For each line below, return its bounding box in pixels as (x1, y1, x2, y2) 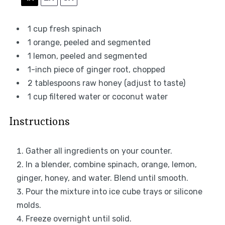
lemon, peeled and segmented (31, 51, 147, 61)
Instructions (9, 114, 70, 129)
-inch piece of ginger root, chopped (31, 65, 165, 75)
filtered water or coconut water (47, 92, 168, 102)
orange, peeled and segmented (31, 38, 151, 48)
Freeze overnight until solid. (25, 214, 132, 224)
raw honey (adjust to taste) (80, 78, 185, 88)
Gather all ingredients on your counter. (25, 146, 172, 156)
